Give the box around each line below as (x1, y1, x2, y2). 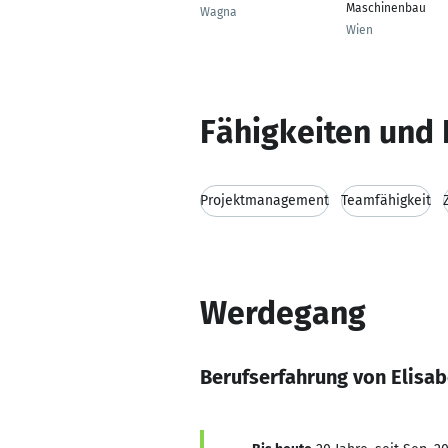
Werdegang (200, 294, 366, 332)
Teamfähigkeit (341, 192, 431, 209)
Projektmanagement (200, 192, 329, 209)
